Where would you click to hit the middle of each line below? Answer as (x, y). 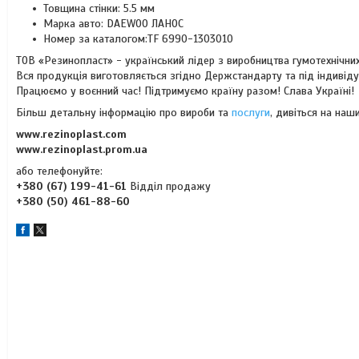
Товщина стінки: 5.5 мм (99, 8)
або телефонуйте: (59, 171)
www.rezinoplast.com (71, 134)
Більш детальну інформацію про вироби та (124, 113)
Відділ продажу (169, 186)
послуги (251, 113)
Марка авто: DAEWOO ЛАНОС (115, 24)
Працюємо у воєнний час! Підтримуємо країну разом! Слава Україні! (185, 91)
